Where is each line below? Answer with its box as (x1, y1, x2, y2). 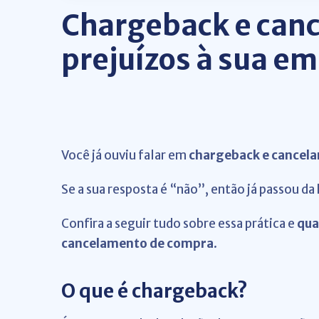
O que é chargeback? (61, 279, 248, 303)
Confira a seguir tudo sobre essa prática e (61, 216, 297, 231)
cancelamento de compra (61, 236, 214, 251)
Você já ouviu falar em (61, 147, 189, 163)
